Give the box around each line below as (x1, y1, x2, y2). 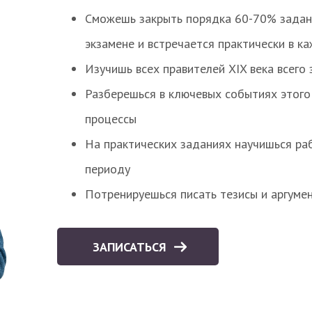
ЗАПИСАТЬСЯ (93, 238, 170, 255)
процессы (85, 110, 136, 127)
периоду (85, 160, 130, 177)
